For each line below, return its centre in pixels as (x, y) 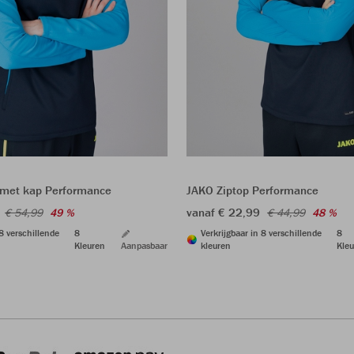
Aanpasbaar (144, 246)
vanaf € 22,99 (223, 213)
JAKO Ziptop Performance (252, 190)
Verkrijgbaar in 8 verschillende (261, 233)
